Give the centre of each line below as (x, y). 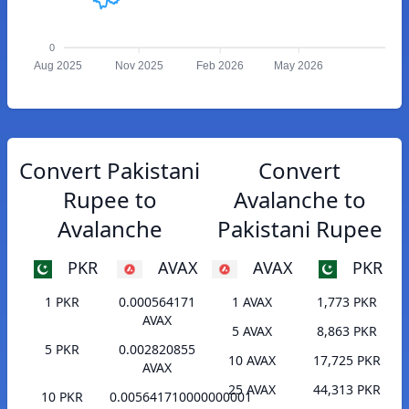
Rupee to (110, 199)
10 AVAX (252, 361)
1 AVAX (252, 302)
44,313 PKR (347, 390)
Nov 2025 (139, 66)
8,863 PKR (347, 331)
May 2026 (299, 66)
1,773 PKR (347, 302)
